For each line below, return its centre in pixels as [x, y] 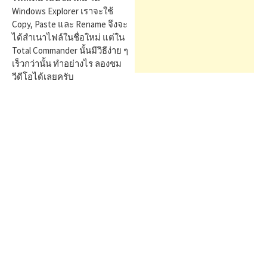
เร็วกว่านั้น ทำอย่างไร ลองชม [67, 63]
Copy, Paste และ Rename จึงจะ [70, 24]
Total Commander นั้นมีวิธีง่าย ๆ [70, 50]
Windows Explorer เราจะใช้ [63, 11]
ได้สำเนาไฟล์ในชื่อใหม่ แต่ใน [68, 37]
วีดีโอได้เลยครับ [43, 77]
